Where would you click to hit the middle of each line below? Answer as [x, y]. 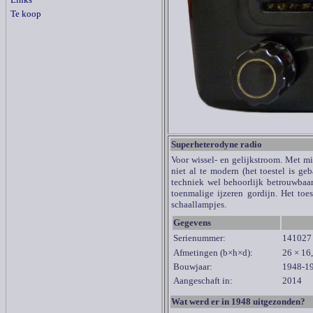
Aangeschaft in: [203, 281]
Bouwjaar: [193, 267]
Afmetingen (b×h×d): [213, 253]
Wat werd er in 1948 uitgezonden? [238, 301]
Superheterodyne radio [217, 144]
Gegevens [192, 223]
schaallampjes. [199, 204]
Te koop [26, 14]
